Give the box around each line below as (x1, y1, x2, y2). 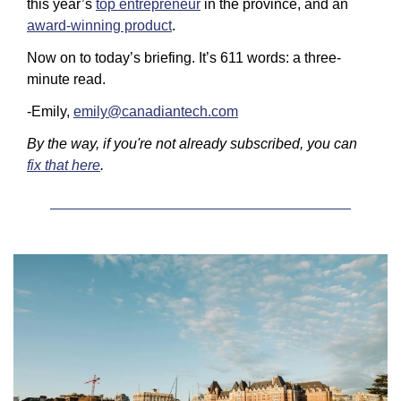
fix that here (27, 158, 100, 173)
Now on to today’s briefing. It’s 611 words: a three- (27, 50, 341, 65)
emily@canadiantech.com (73, 104, 238, 119)
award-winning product (27, 18, 172, 33)
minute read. (27, 72, 109, 87)
